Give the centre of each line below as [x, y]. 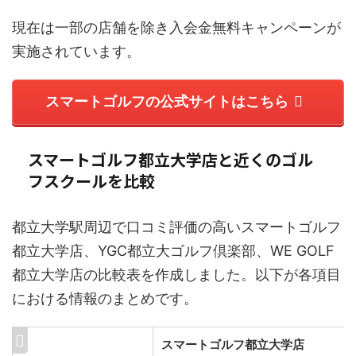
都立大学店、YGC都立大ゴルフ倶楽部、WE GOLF [173, 250]
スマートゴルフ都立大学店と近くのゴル [170, 159]
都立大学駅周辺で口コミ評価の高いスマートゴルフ [176, 226]
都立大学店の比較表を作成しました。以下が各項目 [176, 274]
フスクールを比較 [91, 180]
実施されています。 [76, 51]
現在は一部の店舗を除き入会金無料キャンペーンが [176, 27]
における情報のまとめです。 [105, 298]
